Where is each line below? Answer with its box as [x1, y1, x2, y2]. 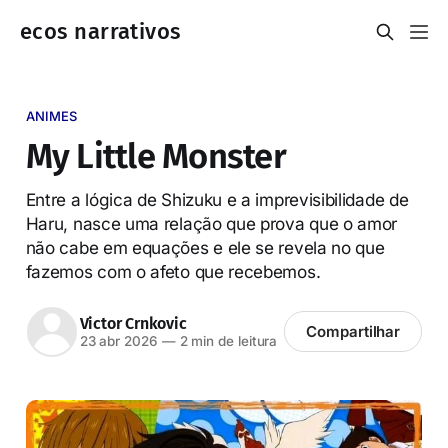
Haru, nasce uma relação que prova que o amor [25, 212, 398, 234]
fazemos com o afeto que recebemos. [25, 260, 321, 282]
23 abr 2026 [79, 333, 158, 350]
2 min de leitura [175, 333, 278, 350]
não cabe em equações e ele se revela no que [25, 236, 385, 258]
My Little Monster [25, 135, 286, 177]
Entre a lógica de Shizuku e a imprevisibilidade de [25, 188, 409, 210]
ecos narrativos [20, 18, 181, 45]
